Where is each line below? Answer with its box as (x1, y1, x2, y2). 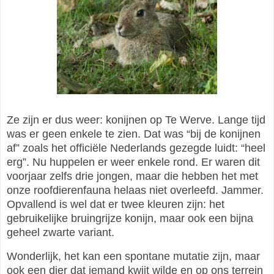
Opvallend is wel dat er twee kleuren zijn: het (7, 198, 224, 211)
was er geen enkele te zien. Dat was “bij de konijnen (7, 128, 261, 141)
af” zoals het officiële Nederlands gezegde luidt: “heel (7, 142, 265, 155)
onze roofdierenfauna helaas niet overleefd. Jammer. (7, 184, 264, 197)
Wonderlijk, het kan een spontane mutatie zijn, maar (7, 250, 260, 263)
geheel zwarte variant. (7, 226, 114, 239)
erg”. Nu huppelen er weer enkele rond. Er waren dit (7, 156, 260, 169)
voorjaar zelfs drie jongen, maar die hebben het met (7, 170, 258, 183)
